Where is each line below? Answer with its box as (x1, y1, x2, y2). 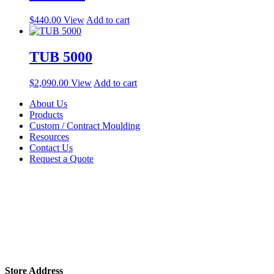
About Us (29, 98, 67, 109)
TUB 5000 (29, 49, 92, 65)
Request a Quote (29, 154, 94, 165)
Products (29, 109, 63, 120)
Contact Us (29, 143, 73, 154)
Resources (29, 131, 69, 143)
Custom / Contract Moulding (29, 120, 140, 131)
